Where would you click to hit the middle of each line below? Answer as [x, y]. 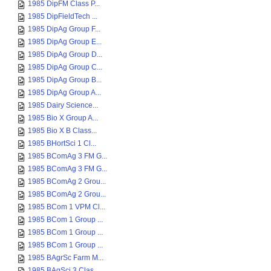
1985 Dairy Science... [63, 105]
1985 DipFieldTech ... [63, 16]
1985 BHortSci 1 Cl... [62, 143]
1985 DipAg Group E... [65, 42]
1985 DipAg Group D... [65, 54]
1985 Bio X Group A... [63, 118]
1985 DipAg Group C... [65, 67]
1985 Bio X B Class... [62, 131]
